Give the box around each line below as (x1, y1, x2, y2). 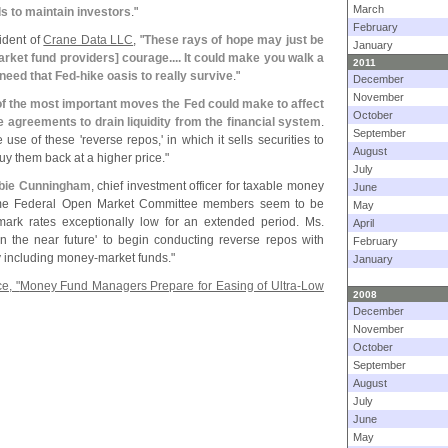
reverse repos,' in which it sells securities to (81, 133, 325, 147)
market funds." (98, 251, 175, 265)
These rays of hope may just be (143, 33, 325, 47)
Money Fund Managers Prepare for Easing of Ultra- (19, 279, 302, 293)
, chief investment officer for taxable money (90, 179, 325, 193)
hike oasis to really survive (80, 69, 233, 83)
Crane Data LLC (43, 33, 134, 47)
